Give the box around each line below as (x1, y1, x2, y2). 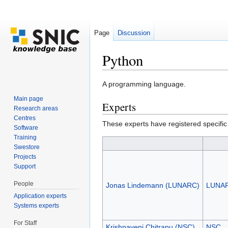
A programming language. (102, 80, 186, 89)
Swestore (14, 143, 40, 151)
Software (14, 124, 39, 131)
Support (14, 162, 36, 170)
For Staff (14, 219, 37, 226)
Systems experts (14, 202, 60, 209)
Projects (14, 153, 37, 160)
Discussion (118, 29, 150, 37)
